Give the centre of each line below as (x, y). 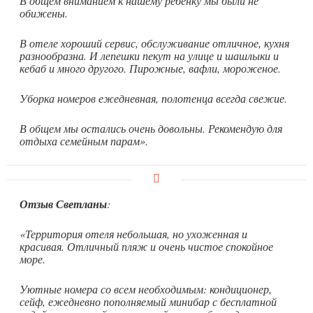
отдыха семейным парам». (84, 140)
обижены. (44, 13)
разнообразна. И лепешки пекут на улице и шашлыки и (149, 55)
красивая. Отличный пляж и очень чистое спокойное (146, 246)
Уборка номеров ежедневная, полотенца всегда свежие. (153, 98)
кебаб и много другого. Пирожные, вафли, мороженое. (150, 68)
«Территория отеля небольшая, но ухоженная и (133, 233)
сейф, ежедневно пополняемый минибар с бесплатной (148, 301)
